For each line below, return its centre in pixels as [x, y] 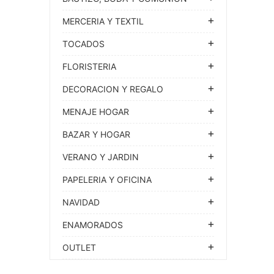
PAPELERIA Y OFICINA [107, 180]
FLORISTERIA [89, 66]
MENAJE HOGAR [96, 112]
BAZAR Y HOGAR [96, 134]
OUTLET [79, 247]
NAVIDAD [81, 202]
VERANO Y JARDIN [101, 157]
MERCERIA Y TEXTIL [103, 21]
